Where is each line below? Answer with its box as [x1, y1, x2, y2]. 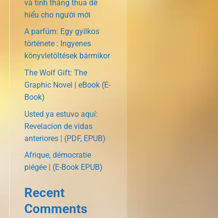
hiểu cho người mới [24, 10, 91, 19]
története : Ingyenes [24, 39, 91, 49]
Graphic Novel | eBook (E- [24, 80, 110, 90]
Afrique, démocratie [24, 150, 91, 160]
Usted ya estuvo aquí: [24, 109, 98, 119]
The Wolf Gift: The [24, 68, 87, 78]
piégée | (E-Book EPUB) [24, 163, 103, 172]
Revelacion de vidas [24, 121, 92, 131]
